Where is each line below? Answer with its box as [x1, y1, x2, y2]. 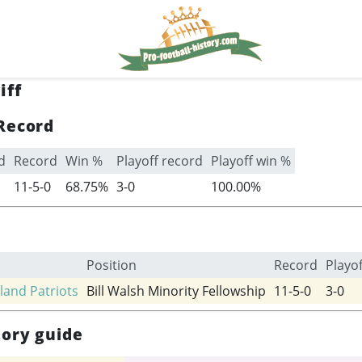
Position [86, 256, 137, 274]
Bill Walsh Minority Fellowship [86, 282, 266, 300]
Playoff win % [210, 152, 291, 170]
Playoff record [116, 152, 203, 170]
